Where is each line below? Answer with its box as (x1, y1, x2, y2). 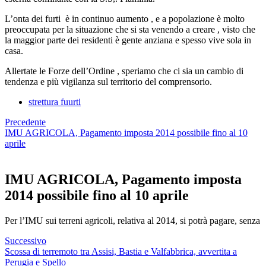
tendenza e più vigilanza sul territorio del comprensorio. (5, 76, 212, 87)
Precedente (5, 116, 46, 127)
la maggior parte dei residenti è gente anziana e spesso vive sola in (5, 34, 251, 45)
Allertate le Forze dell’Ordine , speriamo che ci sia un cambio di (5, 65, 243, 76)
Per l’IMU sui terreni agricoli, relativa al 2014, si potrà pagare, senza (5, 215, 260, 226)
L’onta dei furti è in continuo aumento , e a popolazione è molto (5, 13, 245, 24)
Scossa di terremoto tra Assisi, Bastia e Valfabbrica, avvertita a (5, 246, 237, 256)
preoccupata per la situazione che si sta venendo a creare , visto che (5, 24, 255, 34)
